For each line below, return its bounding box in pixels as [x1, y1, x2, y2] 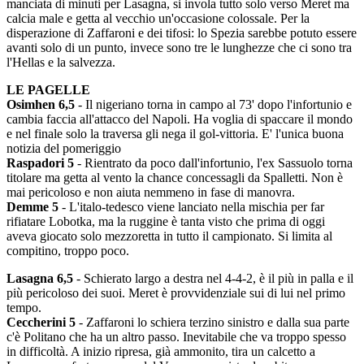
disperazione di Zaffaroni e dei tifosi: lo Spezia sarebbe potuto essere [6, 26, 357, 40]
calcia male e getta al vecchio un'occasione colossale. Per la [6, 11, 310, 25]
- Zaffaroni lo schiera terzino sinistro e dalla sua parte [76, 315, 349, 329]
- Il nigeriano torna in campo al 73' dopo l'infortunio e [78, 97, 352, 111]
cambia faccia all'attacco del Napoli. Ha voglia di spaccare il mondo [6, 112, 353, 126]
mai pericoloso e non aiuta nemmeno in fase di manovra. [6, 185, 295, 199]
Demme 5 [6, 200, 58, 214]
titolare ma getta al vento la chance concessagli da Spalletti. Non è [6, 171, 343, 184]
